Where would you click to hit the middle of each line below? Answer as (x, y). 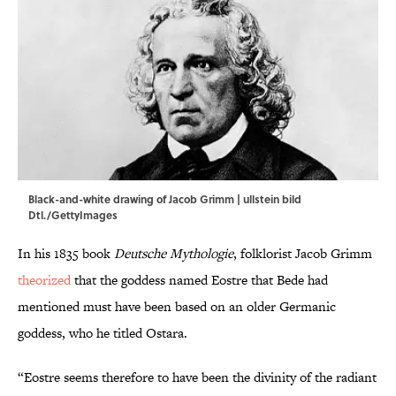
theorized (44, 280)
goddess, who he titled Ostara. (103, 333)
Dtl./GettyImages (73, 215)
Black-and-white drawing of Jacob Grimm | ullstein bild (165, 199)
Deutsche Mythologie (174, 254)
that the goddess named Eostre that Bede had (199, 280)
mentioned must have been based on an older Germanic (177, 307)
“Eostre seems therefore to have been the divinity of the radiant (197, 377)
